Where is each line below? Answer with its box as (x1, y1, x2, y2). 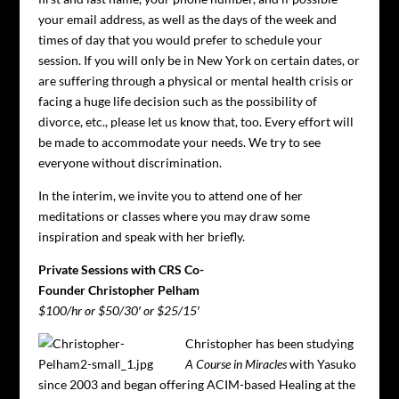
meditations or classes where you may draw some (37, 208, 310, 224)
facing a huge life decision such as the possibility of (37, 94, 317, 109)
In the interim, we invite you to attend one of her (37, 188, 303, 203)
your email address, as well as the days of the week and (37, 12, 337, 27)
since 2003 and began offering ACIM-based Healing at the (37, 377, 355, 392)
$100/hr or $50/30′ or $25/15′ (37, 303, 199, 318)
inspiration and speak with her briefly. (37, 229, 245, 244)
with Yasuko (286, 356, 356, 371)
